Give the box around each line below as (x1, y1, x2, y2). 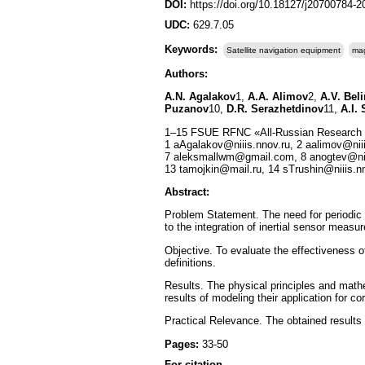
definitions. (165, 256, 216, 269)
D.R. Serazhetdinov (226, 103, 323, 116)
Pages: (165, 337, 202, 350)
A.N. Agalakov (165, 90, 235, 103)
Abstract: (165, 185, 209, 198)
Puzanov (165, 103, 209, 116)
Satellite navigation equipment (226, 46, 341, 55)
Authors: (165, 68, 208, 80)
